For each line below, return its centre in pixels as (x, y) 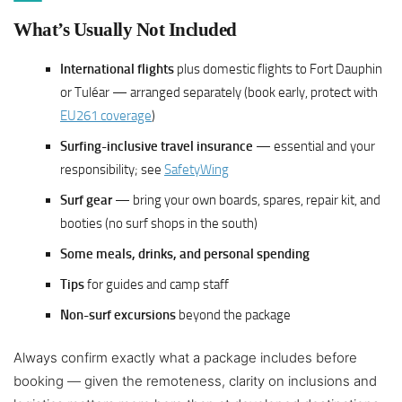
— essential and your (314, 147)
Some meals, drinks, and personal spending (185, 254)
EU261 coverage (106, 116)
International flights (117, 70)
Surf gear (86, 201)
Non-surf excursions (118, 315)
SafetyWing (197, 170)
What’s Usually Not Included (125, 30)
